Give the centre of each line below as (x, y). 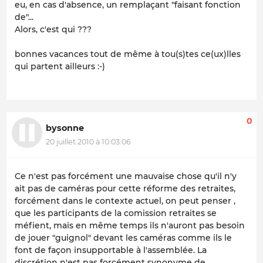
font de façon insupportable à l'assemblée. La (111, 250)
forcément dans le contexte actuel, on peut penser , (125, 200)
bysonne (65, 128)
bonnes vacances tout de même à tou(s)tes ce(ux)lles (128, 54)
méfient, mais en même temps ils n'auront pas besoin (130, 225)
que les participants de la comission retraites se (116, 213)
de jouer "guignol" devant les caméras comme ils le (123, 237)
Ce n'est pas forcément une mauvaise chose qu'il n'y (126, 176)
